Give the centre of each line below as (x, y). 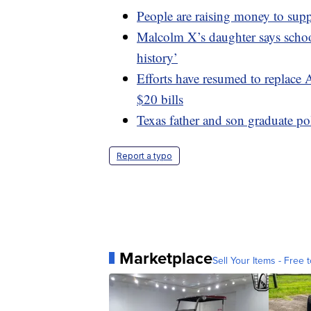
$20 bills (160, 99)
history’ (157, 57)
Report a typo (144, 155)
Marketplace (166, 258)
